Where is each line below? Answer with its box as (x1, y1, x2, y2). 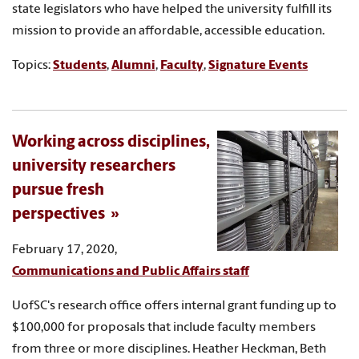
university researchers (12, 158, 175, 175)
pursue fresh (12, 182, 104, 199)
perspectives (12, 206, 105, 223)
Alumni (111, 58, 155, 72)
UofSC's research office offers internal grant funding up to (12, 299, 337, 313)
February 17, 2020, (12, 243, 117, 256)
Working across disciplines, (12, 134, 210, 151)
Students (53, 58, 107, 72)
